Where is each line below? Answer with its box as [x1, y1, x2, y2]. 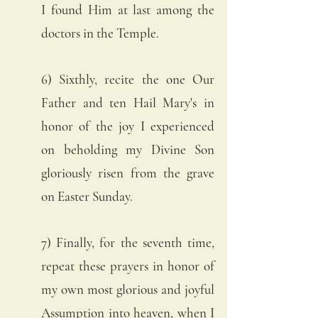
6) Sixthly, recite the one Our [41, 70, 214, 87]
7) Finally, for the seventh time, [41, 234, 214, 251]
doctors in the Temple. [41, 24, 162, 41]
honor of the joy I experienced [41, 117, 214, 134]
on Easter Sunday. [41, 187, 136, 204]
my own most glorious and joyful [41, 280, 214, 297]
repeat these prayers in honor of [41, 257, 214, 274]
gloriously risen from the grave [41, 164, 214, 181]
